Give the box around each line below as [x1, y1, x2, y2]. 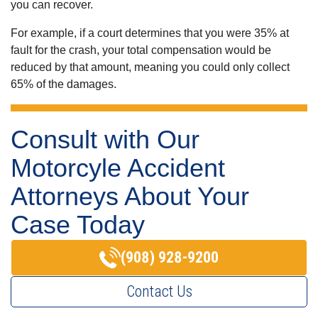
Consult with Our [11, 124, 199, 154]
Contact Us [126, 282, 192, 300]
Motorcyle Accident [11, 153, 225, 182]
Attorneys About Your [11, 181, 249, 211]
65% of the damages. [11, 77, 116, 90]
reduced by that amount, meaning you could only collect [11, 60, 290, 73]
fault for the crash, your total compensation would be [11, 43, 271, 56]
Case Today [11, 209, 145, 239]
